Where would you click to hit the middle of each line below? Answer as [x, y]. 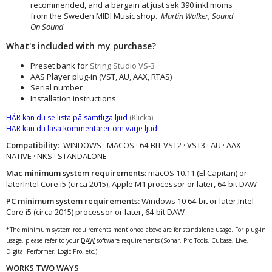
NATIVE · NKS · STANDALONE [56, 156]
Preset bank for [60, 65]
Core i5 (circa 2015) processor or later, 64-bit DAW [95, 212]
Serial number [56, 87]
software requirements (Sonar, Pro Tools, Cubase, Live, [172, 240]
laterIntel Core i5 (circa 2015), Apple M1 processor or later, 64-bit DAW [131, 184]
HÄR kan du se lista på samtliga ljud [67, 117]
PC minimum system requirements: [74, 201]
